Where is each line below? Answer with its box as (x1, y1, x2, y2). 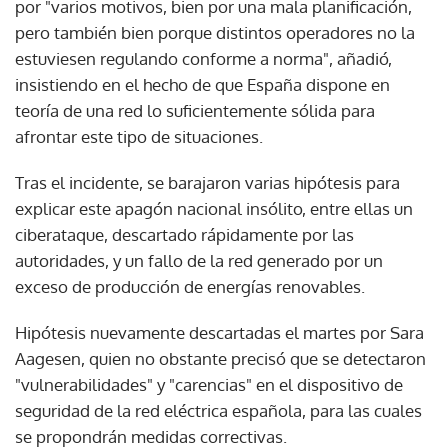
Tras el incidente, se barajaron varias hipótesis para (15, 171, 400, 193)
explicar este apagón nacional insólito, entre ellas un (15, 197, 413, 219)
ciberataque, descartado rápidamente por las (15, 223, 354, 245)
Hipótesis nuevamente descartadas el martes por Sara (15, 321, 424, 343)
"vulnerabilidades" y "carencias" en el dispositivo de (15, 373, 403, 395)
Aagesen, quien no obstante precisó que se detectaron (15, 347, 426, 369)
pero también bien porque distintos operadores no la (15, 21, 415, 43)
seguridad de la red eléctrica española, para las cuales (15, 399, 422, 421)
